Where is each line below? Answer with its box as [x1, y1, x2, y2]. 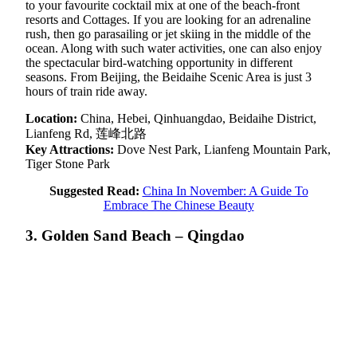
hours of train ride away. [25, 84, 147, 98]
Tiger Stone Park [25, 156, 110, 171]
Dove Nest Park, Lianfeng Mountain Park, [117, 142, 331, 156]
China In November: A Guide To [142, 183, 308, 198]
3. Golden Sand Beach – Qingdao [25, 227, 245, 245]
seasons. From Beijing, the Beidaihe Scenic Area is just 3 [25, 69, 312, 84]
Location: [25, 111, 80, 125]
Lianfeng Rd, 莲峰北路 [25, 126, 147, 140]
